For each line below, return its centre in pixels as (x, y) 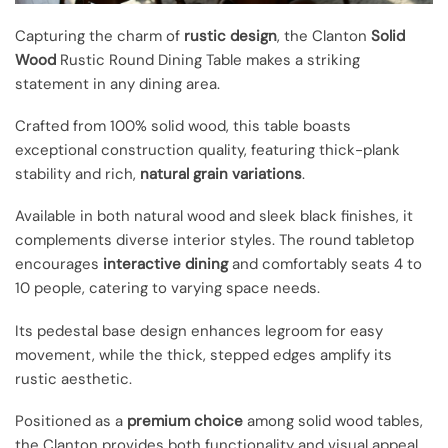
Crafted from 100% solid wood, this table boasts (183, 126)
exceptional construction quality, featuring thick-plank (207, 150)
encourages (59, 264)
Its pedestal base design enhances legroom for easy (199, 330)
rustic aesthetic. (73, 378)
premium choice (185, 420)
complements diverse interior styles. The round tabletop (214, 240)
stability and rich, (77, 174)
